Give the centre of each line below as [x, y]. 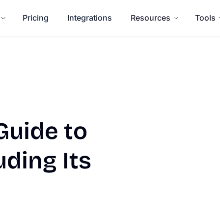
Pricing [36, 18]
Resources [151, 18]
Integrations [90, 18]
